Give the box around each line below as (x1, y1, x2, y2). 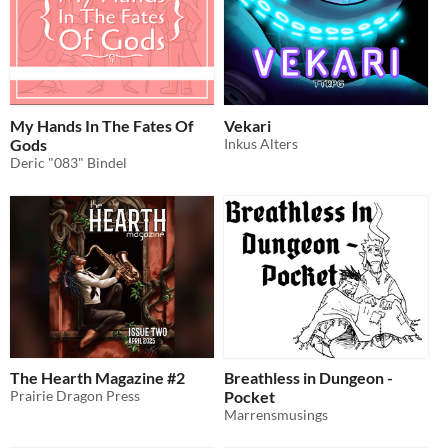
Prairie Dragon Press (10, 387, 140, 405)
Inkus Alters (224, 134, 298, 152)
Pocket (224, 387, 275, 407)
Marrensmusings (224, 406, 328, 424)
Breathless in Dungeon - (224, 368, 393, 388)
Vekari (224, 115, 271, 135)
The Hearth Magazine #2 (10, 368, 185, 388)
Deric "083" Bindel (10, 153, 127, 171)
